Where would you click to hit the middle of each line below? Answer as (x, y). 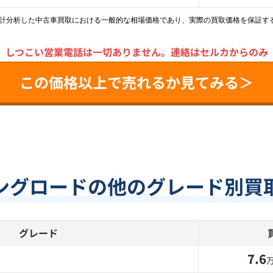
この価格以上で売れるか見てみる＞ (136, 82)
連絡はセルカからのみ (219, 52)
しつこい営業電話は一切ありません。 (88, 52)
